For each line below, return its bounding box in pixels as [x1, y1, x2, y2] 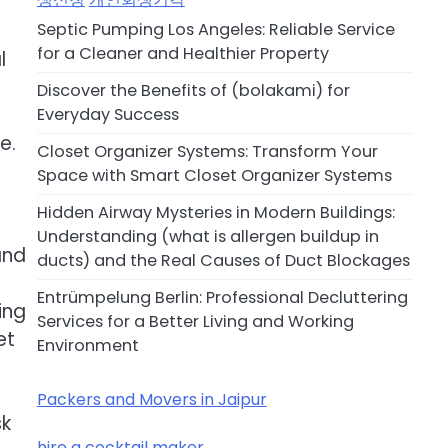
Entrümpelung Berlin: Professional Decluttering [36, 286, 408, 309]
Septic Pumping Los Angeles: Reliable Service [36, 18, 395, 41]
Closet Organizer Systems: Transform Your [36, 140, 378, 163]
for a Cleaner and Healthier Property [36, 42, 329, 65]
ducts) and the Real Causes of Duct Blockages [36, 249, 410, 272]
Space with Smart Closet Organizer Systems [36, 164, 392, 187]
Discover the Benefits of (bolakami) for [36, 79, 350, 102]
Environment [36, 334, 139, 357]
